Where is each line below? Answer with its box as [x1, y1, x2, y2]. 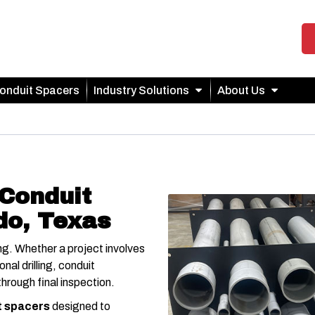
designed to [50, 300, 110, 312]
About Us [217, 84, 265, 96]
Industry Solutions [94, 84, 189, 96]
